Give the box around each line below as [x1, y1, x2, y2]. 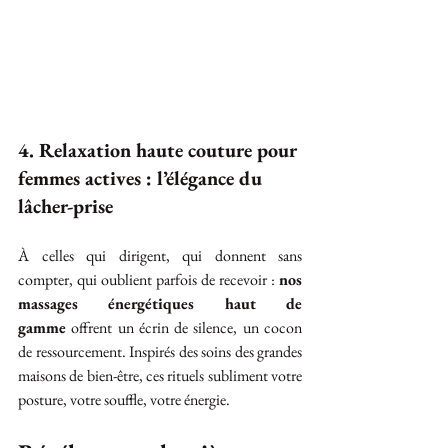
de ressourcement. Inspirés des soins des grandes [18, 341, 302, 362]
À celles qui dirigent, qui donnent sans [18, 245, 302, 266]
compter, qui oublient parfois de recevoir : [18, 269, 279, 290]
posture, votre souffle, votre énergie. [18, 389, 230, 410]
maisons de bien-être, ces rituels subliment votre [18, 365, 302, 386]
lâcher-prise [18, 193, 113, 219]
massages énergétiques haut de [18, 293, 302, 314]
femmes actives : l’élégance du [18, 165, 267, 191]
